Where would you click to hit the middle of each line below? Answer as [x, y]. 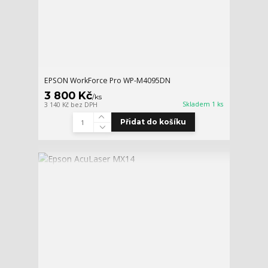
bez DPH [84, 104]
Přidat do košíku [153, 122]
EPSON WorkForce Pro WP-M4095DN [108, 80]
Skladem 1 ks [203, 104]
